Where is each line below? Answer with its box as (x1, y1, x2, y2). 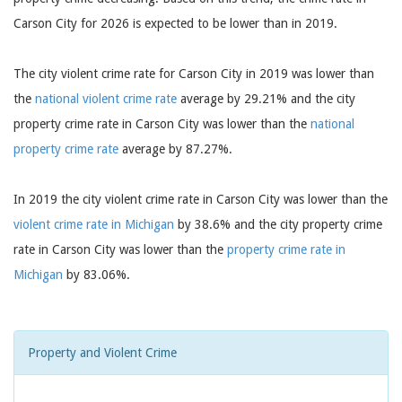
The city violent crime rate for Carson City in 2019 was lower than (13, 66, 374, 81)
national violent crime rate (35, 92, 177, 106)
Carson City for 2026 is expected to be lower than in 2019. (13, 16, 337, 31)
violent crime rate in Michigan (13, 217, 174, 232)
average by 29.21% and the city (177, 92, 355, 106)
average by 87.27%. (118, 142, 232, 156)
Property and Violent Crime (28, 345, 177, 360)
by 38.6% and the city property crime (174, 217, 382, 232)
